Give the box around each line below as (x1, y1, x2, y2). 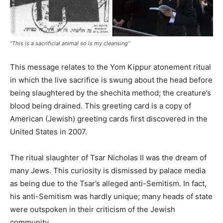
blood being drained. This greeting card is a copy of (10, 101, 191, 111)
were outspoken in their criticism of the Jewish (10, 204, 175, 214)
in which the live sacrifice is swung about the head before (10, 75, 213, 85)
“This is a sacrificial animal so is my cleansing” (10, 39, 130, 47)
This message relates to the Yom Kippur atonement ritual (10, 62, 211, 72)
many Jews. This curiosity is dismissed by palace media (10, 165, 206, 175)
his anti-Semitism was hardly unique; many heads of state (10, 191, 213, 201)
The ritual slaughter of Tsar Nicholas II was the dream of (10, 152, 207, 162)
